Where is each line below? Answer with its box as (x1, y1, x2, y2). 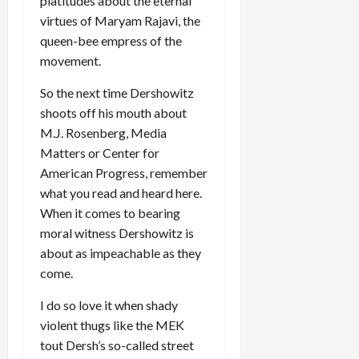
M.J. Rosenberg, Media (40, 124, 167, 140)
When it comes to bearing (40, 204, 180, 220)
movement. (40, 52, 101, 68)
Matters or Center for (40, 144, 159, 160)
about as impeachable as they (40, 244, 201, 260)
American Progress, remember (40, 164, 208, 180)
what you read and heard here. (40, 184, 202, 200)
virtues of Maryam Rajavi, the (40, 12, 200, 28)
